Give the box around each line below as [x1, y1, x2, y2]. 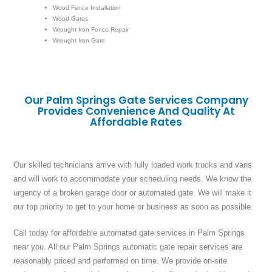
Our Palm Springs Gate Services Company [24, 93, 248, 108]
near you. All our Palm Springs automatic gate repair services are [13, 242, 243, 252]
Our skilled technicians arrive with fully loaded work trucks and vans [13, 160, 253, 170]
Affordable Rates [90, 115, 182, 130]
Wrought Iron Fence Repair [53, 25, 129, 33]
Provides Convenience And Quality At [37, 104, 235, 119]
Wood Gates [53, 15, 89, 22]
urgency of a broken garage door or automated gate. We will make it [13, 188, 252, 198]
